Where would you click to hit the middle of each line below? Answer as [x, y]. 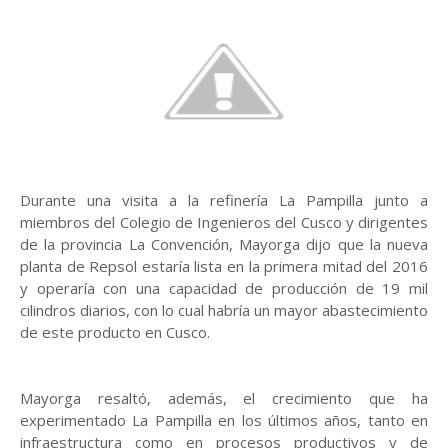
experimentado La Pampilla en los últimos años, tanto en [224, 420]
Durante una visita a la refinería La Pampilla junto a [224, 200]
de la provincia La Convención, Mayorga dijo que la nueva [224, 244]
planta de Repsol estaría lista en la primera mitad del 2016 [224, 266]
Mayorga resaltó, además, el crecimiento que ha [224, 398]
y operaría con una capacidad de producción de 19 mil [224, 288]
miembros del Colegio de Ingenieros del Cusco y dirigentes [224, 222]
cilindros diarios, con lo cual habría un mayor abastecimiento [224, 310]
